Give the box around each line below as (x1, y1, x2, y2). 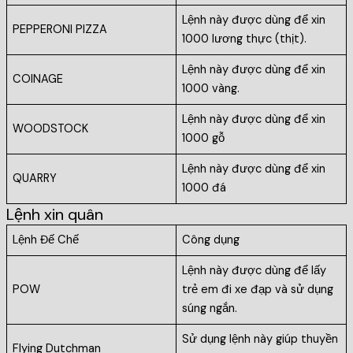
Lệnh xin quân (6, 204, 103, 225)
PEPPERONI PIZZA (13, 22, 111, 38)
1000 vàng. (182, 81, 240, 97)
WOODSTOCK (13, 121, 89, 137)
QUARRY (13, 171, 58, 187)
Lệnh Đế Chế (13, 232, 80, 248)
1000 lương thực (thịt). (182, 32, 307, 47)
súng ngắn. (182, 301, 241, 317)
